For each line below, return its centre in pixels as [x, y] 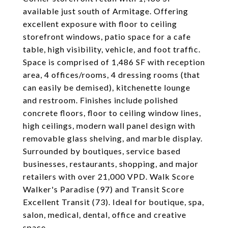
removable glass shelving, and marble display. [113, 138]
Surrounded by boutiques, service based [102, 151]
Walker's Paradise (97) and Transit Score [104, 189]
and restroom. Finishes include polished [101, 100]
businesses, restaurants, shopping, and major [111, 164]
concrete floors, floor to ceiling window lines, [112, 113]
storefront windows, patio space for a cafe [107, 36]
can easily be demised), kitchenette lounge [107, 87]
